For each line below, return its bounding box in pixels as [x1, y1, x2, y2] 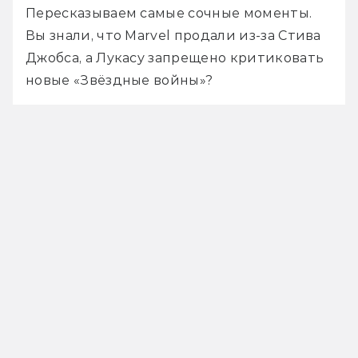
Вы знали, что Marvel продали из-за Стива [26, 27, 321, 43]
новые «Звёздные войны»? [26, 72, 213, 88]
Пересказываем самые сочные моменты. [26, 5, 312, 21]
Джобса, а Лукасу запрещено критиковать [26, 50, 324, 66]
